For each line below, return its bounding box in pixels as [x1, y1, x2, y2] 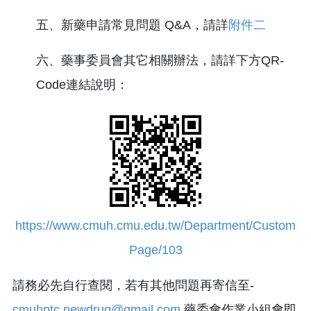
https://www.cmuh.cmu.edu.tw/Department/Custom [15, 218, 296, 233]
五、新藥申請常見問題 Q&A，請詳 [35, 17, 228, 32]
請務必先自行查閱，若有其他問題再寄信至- [12, 278, 254, 292]
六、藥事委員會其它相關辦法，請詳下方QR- [35, 53, 284, 67]
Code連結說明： [35, 77, 128, 92]
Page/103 [128, 242, 183, 257]
